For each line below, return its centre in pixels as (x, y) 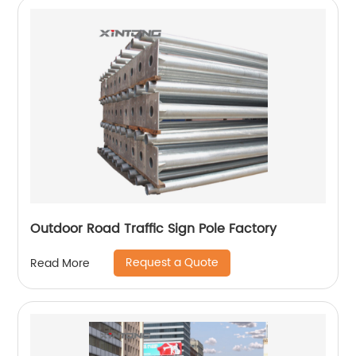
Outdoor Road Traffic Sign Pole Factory (154, 229)
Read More (60, 263)
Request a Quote (172, 263)
